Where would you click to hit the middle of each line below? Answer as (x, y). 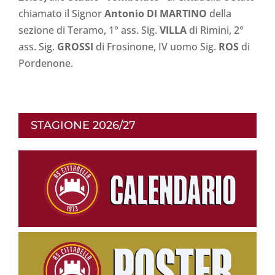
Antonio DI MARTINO (156, 13)
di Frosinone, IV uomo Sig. (157, 46)
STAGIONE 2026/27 (83, 125)
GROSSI (76, 46)
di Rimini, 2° (216, 30)
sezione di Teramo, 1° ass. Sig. (89, 30)
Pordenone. (46, 63)
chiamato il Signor (60, 13)
